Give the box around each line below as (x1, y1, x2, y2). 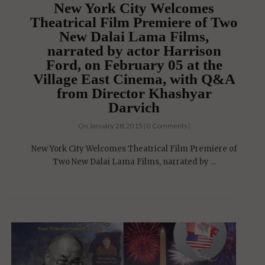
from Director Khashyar (56, 85, 212, 102)
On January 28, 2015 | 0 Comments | (78, 121, 190, 131)
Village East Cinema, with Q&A (33, 71, 235, 88)
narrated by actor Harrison (47, 43, 221, 59)
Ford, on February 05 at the (46, 57, 222, 73)
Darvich (108, 99, 160, 116)
